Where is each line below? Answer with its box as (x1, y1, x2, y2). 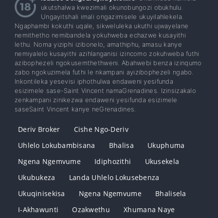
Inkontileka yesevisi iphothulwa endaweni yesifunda (15, 77, 173, 86)
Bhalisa (109, 141, 134, 150)
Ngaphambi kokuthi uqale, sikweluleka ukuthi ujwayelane (15, 22, 189, 30)
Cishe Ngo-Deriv (73, 125, 128, 134)
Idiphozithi (94, 157, 131, 166)
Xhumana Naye (124, 205, 175, 215)
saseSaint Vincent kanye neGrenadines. (15, 105, 136, 113)
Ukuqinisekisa (18, 189, 65, 199)
